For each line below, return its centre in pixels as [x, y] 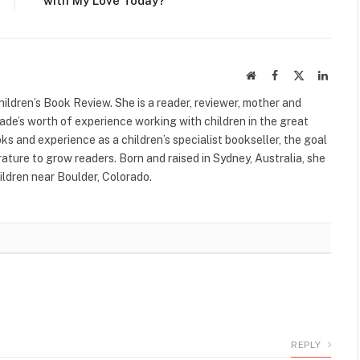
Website [273, 74]
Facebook [299, 74]
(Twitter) [324, 90]
